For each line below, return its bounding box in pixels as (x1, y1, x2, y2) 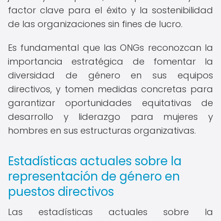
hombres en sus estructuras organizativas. (8, 124, 196, 137)
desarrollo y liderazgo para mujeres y (8, 110, 213, 123)
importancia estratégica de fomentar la (8, 55, 213, 68)
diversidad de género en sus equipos (8, 69, 213, 81)
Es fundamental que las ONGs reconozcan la (8, 41, 213, 54)
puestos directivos (8, 184, 114, 200)
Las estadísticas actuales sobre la (8, 206, 213, 218)
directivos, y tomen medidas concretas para (8, 83, 213, 95)
